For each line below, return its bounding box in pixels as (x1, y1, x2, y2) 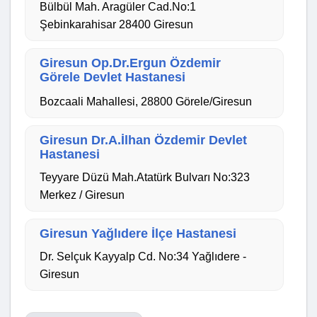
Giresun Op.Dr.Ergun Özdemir (40, 55, 221, 70)
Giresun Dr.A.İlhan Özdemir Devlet (40, 132, 248, 147)
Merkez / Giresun (40, 188, 125, 201)
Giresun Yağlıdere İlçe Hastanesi (40, 226, 237, 241)
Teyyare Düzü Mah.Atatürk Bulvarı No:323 (40, 171, 250, 183)
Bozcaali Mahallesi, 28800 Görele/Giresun (40, 95, 253, 108)
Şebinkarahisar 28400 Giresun (40, 18, 194, 30)
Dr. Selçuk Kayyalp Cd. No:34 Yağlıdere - (40, 250, 247, 263)
